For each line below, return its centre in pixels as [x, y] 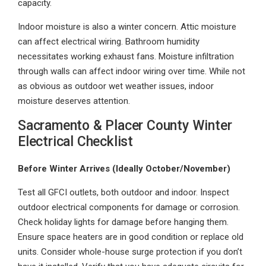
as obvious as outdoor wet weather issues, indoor [116, 86]
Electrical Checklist [76, 142]
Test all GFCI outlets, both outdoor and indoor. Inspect [123, 192]
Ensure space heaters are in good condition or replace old [131, 237]
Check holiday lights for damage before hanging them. [123, 222]
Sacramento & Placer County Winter [125, 126]
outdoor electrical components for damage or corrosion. [129, 207]
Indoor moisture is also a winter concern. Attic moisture [127, 27]
